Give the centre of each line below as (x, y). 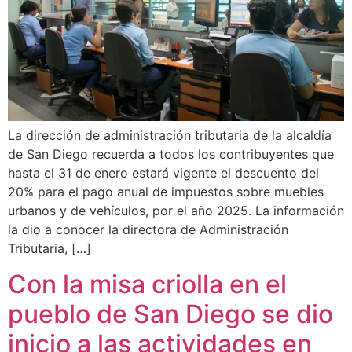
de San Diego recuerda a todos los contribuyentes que (171, 154)
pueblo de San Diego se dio (170, 313)
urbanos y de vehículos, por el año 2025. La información (176, 211)
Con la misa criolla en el (147, 284)
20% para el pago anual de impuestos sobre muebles (166, 192)
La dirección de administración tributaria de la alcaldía (170, 136)
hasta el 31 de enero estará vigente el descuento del (163, 173)
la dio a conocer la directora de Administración (148, 230)
